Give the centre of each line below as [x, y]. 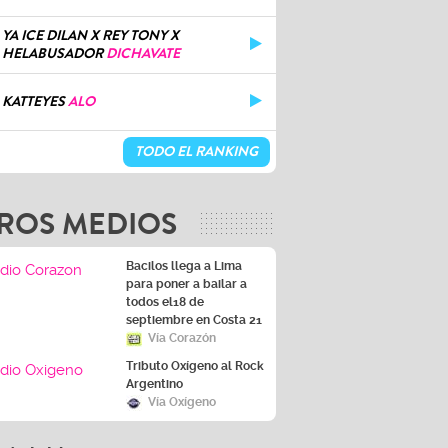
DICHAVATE [143, 53]
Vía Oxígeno [182, 402]
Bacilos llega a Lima [184, 266]
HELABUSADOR [52, 53]
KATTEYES [33, 101]
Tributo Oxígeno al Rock [195, 366]
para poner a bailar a [186, 284]
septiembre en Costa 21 [194, 320]
